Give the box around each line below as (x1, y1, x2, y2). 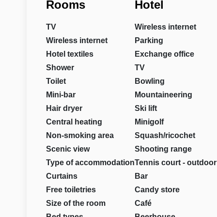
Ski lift (134, 104, 157, 112)
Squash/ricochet (134, 131, 195, 139)
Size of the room (46, 199, 106, 207)
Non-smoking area (46, 131, 114, 139)
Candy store (134, 186, 180, 194)
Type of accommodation (46, 158, 135, 167)
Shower (46, 63, 74, 72)
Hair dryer (46, 104, 82, 112)
